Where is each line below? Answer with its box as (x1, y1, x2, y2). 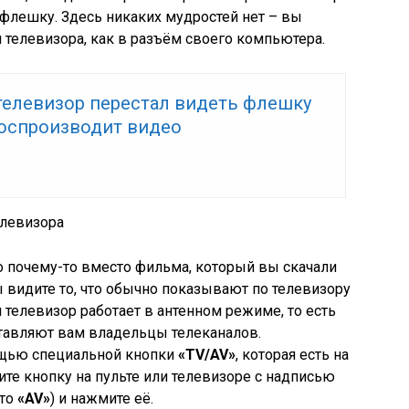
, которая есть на (236, 346, 349, 363)
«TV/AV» (178, 346, 236, 363)
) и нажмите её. (50, 390, 153, 407)
